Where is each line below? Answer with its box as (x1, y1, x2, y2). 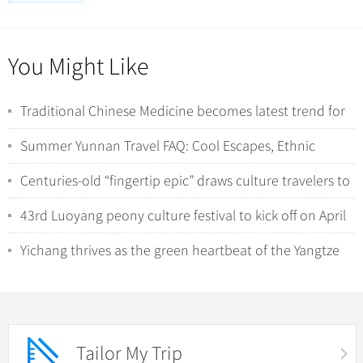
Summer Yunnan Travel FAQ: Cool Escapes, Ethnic (20, 137, 315, 155)
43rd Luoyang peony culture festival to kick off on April (20, 207, 346, 224)
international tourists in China (20, 120, 200, 138)
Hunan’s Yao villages (20, 190, 139, 207)
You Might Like (8, 52, 149, 82)
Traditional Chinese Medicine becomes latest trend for (20, 102, 345, 120)
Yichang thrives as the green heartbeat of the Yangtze (20, 241, 340, 259)
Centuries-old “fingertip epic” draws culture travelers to (20, 172, 350, 190)
